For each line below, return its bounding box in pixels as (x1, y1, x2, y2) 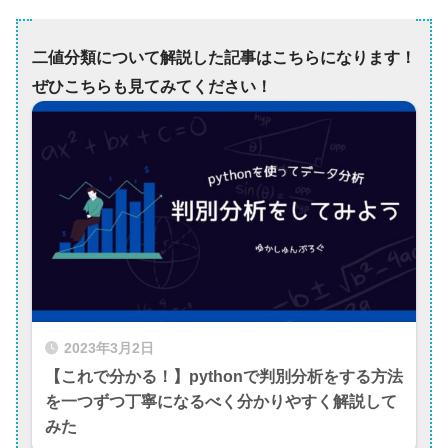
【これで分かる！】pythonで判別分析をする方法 (45, 367, 403, 385)
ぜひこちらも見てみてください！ (32, 77, 272, 95)
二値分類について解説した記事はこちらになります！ (32, 48, 416, 66)
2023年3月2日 (64, 340, 154, 356)
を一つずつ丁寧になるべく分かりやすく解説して (45, 392, 397, 410)
